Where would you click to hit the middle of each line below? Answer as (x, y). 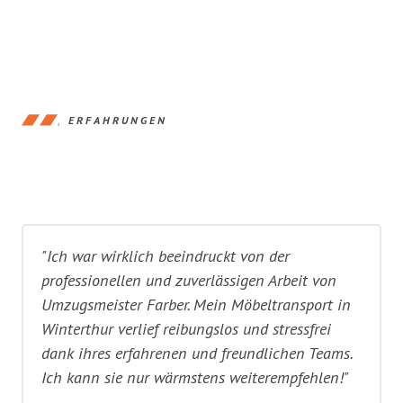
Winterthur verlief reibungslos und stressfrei (186, 329)
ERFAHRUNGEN (118, 120)
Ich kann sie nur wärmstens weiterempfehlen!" (195, 377)
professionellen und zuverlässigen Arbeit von (189, 280)
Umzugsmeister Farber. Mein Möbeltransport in (196, 304)
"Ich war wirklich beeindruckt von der (166, 256)
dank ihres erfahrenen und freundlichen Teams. (197, 353)
